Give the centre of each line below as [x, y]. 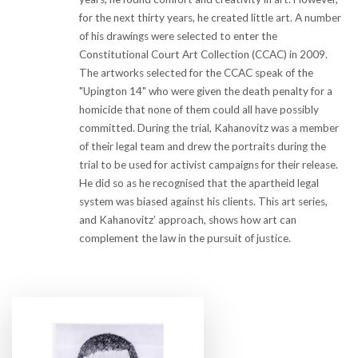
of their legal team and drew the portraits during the [203, 146]
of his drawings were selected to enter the [178, 36]
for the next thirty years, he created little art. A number [210, 18]
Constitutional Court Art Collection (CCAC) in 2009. [203, 54]
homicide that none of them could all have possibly [199, 109]
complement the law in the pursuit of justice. [185, 238]
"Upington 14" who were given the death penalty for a [206, 91]
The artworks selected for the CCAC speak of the [196, 73]
